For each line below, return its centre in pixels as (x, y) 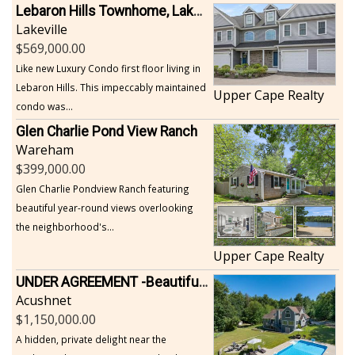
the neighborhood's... (65, 226)
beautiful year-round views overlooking (105, 207)
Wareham (45, 149)
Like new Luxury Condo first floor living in (108, 68)
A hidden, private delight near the (91, 339)
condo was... (44, 106)
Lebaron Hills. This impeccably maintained (111, 87)
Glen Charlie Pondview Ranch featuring (103, 188)
